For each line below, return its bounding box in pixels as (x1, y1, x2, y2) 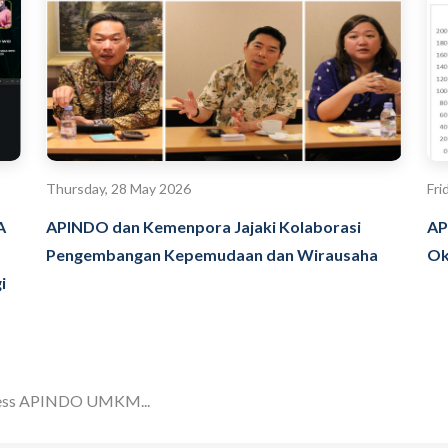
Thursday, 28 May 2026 (46, 179, 192, 197)
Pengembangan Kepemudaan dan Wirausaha (46, 244, 379, 264)
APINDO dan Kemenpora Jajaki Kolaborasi (46, 216, 362, 236)
